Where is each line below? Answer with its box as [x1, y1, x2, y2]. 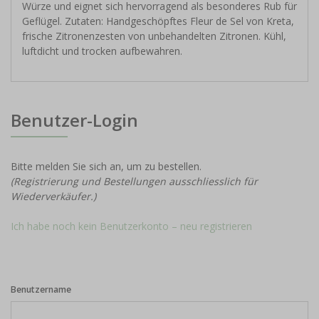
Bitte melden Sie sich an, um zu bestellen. [11, 159, 202, 174]
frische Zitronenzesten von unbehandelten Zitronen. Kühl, [22, 29, 286, 43]
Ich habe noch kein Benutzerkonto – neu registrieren [11, 219, 252, 234]
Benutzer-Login [11, 108, 138, 132]
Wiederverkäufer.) [11, 189, 96, 204]
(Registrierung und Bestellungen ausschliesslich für [11, 174, 258, 189]
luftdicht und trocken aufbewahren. [22, 44, 182, 58]
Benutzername [11, 283, 71, 296]
